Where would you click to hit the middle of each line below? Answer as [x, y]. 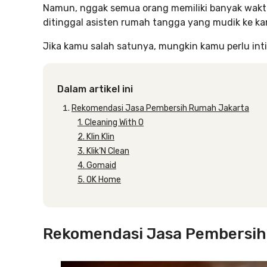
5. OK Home [99, 180]
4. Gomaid [97, 165]
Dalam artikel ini [95, 89]
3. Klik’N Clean [103, 151]
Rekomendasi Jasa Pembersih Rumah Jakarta [160, 108]
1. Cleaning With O [111, 122]
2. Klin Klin [96, 137]
